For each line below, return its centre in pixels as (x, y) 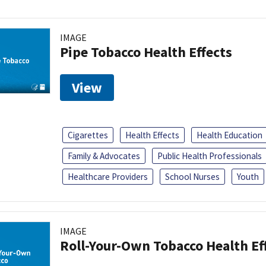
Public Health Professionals (210, 156)
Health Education (229, 135)
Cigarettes (88, 135)
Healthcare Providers (108, 176)
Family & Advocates (104, 156)
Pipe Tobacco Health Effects (146, 52)
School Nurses (192, 176)
